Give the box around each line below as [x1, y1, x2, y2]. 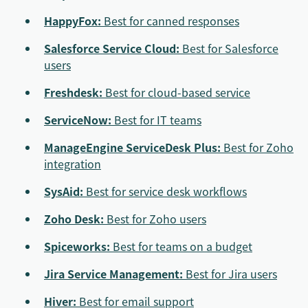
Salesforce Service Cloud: [44, 40, 179, 56]
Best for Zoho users [104, 210, 206, 227]
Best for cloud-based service [102, 84, 250, 100]
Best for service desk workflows [83, 183, 247, 199]
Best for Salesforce [179, 40, 278, 56]
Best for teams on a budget [110, 238, 252, 254]
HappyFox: [44, 12, 101, 29]
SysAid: [44, 183, 83, 199]
